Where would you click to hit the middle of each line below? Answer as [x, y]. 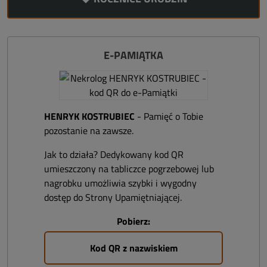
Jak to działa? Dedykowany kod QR [114, 154]
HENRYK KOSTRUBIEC [89, 116]
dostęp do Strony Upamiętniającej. [113, 197]
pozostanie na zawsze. [89, 131]
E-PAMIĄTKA [133, 55]
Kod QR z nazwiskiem [133, 248]
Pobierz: [133, 221]
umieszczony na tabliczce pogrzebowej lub [129, 169]
